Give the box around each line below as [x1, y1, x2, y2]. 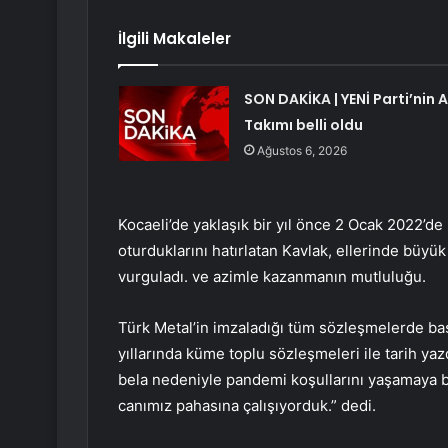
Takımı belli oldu [243, 115, 363, 136]
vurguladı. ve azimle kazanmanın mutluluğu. [118, 267, 426, 287]
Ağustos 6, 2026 [256, 143, 347, 159]
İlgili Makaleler [118, 28, 231, 50]
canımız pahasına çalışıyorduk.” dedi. [118, 396, 376, 416]
